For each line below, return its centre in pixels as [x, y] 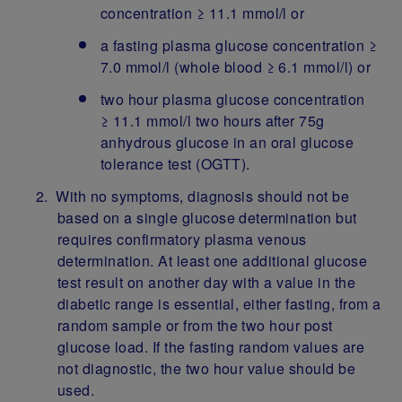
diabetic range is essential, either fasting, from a [219, 303]
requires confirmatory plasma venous [182, 239]
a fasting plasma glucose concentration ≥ [239, 45]
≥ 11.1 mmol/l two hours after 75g [213, 120]
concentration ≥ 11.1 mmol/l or [203, 13]
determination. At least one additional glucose [213, 260]
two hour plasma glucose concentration [233, 99]
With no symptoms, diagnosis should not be [203, 196]
